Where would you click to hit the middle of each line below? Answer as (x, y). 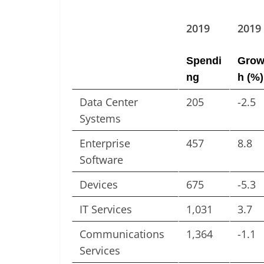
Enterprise (105, 143)
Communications (122, 234)
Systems (100, 119)
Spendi (204, 61)
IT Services (106, 209)
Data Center (109, 102)
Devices (99, 185)
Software (101, 160)
